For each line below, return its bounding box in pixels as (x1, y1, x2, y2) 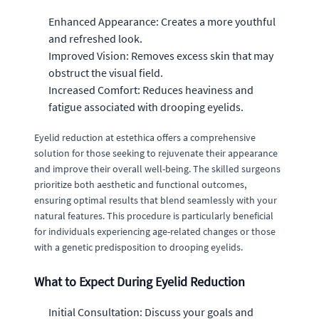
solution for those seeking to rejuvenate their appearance (34, 146, 278, 159)
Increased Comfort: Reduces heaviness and (48, 82, 253, 97)
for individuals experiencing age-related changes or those (34, 224, 276, 238)
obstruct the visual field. (48, 65, 163, 80)
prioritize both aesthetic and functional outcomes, (34, 177, 246, 191)
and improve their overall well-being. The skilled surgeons (34, 162, 281, 175)
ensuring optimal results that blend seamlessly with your (34, 193, 277, 206)
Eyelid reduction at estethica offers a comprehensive (34, 130, 256, 144)
